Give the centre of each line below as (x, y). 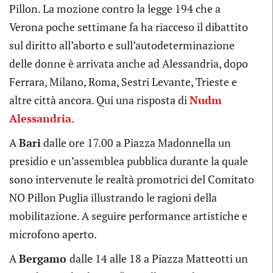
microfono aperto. (53, 234)
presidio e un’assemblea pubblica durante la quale (129, 161)
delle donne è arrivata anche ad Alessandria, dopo (129, 64)
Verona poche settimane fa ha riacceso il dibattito (129, 27)
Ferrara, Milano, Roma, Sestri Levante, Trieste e (123, 82)
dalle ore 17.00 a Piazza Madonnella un (136, 143)
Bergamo (44, 259)
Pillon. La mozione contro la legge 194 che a (115, 9)
